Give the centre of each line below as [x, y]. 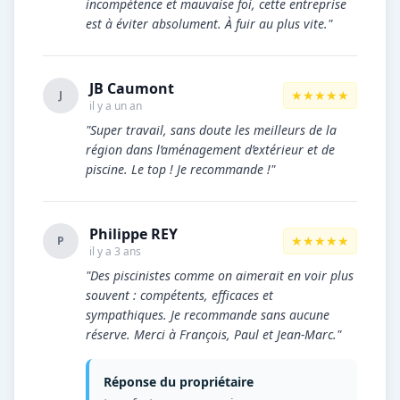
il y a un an [116, 106]
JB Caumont [132, 88]
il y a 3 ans [115, 251]
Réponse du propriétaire [179, 382]
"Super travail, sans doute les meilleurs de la [211, 130]
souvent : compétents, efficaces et [179, 295]
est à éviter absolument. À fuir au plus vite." [209, 24]
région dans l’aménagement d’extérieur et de [210, 150]
